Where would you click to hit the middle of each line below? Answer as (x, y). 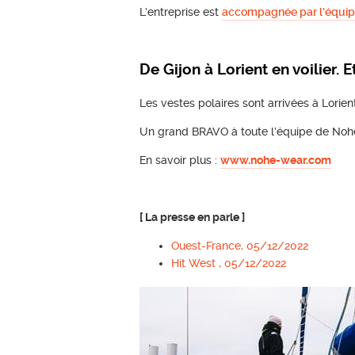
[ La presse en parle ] (193, 218)
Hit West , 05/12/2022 (229, 263)
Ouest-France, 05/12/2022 (240, 246)
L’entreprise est (181, 12)
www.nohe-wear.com (276, 160)
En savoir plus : (180, 160)
